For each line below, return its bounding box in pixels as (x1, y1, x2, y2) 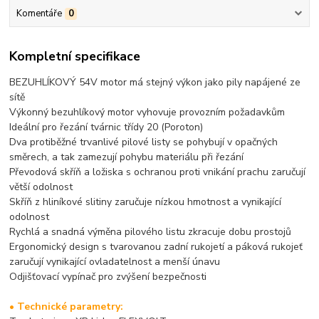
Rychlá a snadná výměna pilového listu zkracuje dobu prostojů (9, 224, 292, 239)
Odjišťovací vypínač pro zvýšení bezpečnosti (9, 269, 207, 283)
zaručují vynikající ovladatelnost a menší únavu (9, 254, 221, 268)
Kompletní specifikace (9, 48, 141, 66)
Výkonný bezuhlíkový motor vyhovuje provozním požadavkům (9, 105, 286, 119)
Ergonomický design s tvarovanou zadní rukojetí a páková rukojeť (9, 239, 303, 253)
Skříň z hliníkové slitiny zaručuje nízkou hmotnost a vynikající (9, 194, 282, 209)
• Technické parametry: (9, 299, 124, 313)
